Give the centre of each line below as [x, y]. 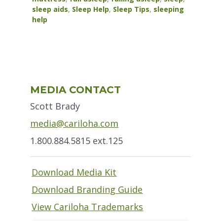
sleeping [169, 9]
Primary [47, 78]
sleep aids [50, 9]
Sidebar [46, 97]
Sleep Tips [131, 9]
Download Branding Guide [87, 190]
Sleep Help [91, 9]
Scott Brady [55, 106]
